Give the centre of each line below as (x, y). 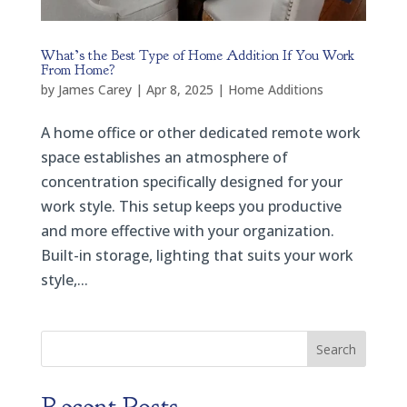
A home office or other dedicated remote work (200, 133)
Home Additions (275, 90)
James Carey (94, 90)
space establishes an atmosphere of (164, 158)
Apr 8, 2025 (179, 90)
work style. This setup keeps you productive (191, 207)
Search (337, 349)
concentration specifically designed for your (191, 182)
